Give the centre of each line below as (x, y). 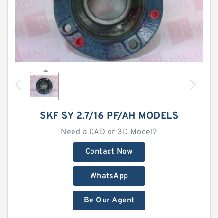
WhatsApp (109, 176)
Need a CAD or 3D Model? (109, 132)
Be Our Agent (109, 200)
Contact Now (109, 152)
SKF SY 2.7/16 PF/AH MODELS (109, 116)
